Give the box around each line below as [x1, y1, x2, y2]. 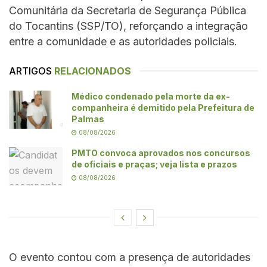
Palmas [72, 113, 104, 124]
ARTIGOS [9, 64, 52, 77]
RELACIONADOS [54, 64, 131, 77]
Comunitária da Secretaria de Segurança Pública [9, 4, 246, 17]
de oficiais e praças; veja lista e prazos [72, 159, 237, 169]
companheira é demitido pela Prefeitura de [72, 102, 254, 113]
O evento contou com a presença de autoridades [9, 251, 250, 264]
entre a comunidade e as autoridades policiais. [9, 35, 237, 48]
